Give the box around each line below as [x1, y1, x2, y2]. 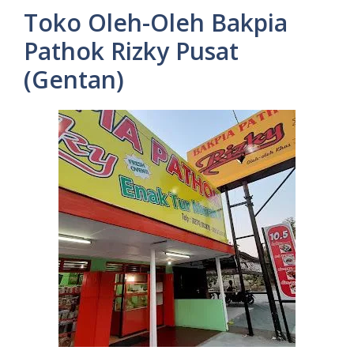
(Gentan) [24, 62, 124, 96]
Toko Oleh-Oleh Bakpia [24, 6, 288, 39]
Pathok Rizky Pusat [24, 34, 239, 67]
